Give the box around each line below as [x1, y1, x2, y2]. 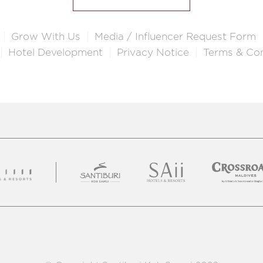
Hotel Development [8, 47, 103, 58]
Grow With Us [11, 31, 80, 42]
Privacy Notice [117, 47, 189, 58]
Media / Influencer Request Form [95, 31, 256, 42]
